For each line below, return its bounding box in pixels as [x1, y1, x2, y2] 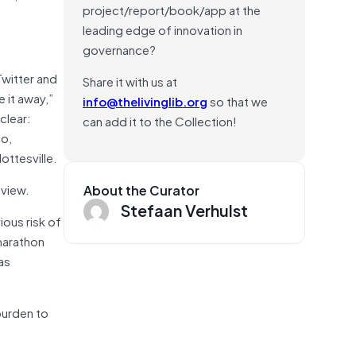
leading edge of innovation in [83, 19, 242, 39]
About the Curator [83, 179, 199, 200]
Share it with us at [83, 71, 177, 91]
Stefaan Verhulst [121, 196, 248, 222]
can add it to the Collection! [83, 110, 237, 130]
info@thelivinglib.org [83, 91, 207, 110]
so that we [207, 91, 268, 110]
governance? [83, 39, 156, 59]
